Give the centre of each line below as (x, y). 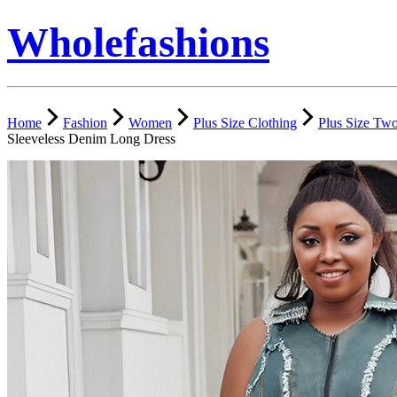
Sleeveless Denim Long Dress (91, 138)
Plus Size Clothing (245, 122)
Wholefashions (138, 43)
